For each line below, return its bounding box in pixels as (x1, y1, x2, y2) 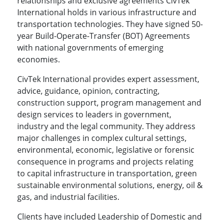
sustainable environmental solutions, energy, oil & (17, 180, 203, 191)
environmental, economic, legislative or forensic (17, 144, 194, 156)
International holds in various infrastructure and (17, 7, 196, 18)
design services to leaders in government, (17, 109, 171, 120)
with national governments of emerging (17, 42, 164, 54)
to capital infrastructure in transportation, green (17, 168, 197, 179)
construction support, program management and (17, 97, 201, 109)
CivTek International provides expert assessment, (17, 74, 199, 85)
